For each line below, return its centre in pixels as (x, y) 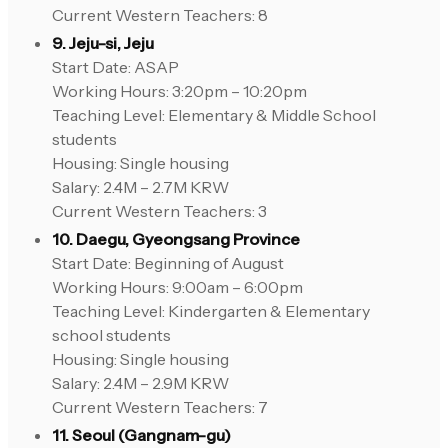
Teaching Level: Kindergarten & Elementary (211, 311)
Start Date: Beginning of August (168, 263)
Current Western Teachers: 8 (160, 15)
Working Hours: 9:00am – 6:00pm (177, 287)
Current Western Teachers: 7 (160, 407)
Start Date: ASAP (115, 67)
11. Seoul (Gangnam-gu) (141, 435)
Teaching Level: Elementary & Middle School (214, 115)
